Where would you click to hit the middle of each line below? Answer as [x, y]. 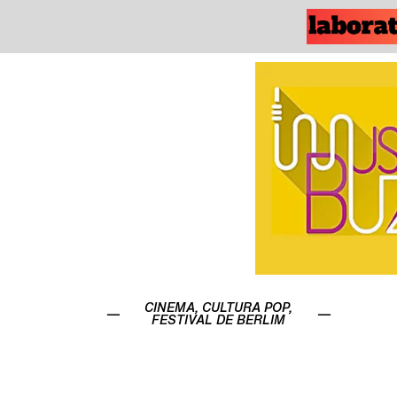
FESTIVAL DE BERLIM [219, 320]
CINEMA [170, 307]
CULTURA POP [246, 307]
